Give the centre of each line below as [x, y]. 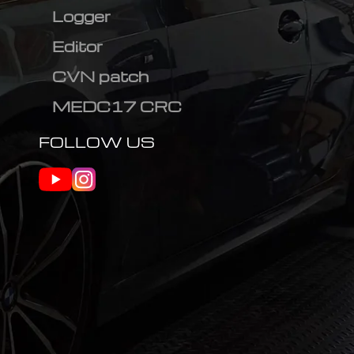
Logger [81, 16]
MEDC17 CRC [117, 106]
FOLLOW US [96, 142]
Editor [77, 46]
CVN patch [100, 76]
